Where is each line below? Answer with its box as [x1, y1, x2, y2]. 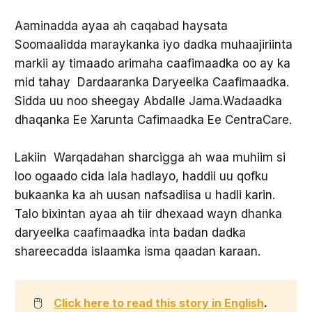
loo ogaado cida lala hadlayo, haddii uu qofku [14, 169, 268, 184]
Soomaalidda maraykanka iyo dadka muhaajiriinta [14, 37, 292, 52]
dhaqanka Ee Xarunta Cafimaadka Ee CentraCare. [14, 112, 292, 127]
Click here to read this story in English [53, 295, 264, 310]
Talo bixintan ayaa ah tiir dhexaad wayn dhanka [14, 207, 282, 221]
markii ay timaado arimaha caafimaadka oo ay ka [14, 56, 290, 70]
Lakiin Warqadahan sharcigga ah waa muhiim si [14, 150, 286, 165]
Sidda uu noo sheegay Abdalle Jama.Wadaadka [14, 93, 282, 108]
